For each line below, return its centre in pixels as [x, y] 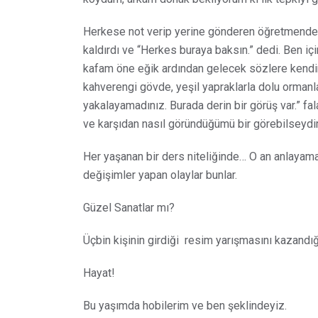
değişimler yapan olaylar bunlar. [160, 175]
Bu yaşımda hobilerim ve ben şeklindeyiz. [185, 306]
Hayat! [99, 273]
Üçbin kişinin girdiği [131, 241]
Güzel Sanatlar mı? [129, 208]
